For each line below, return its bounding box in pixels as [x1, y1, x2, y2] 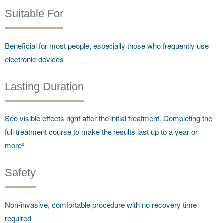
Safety [5, 166, 36, 179]
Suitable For [5, 7, 63, 20]
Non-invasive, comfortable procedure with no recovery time [5, 199, 197, 210]
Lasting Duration [5, 80, 84, 93]
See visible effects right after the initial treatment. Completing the [5, 112, 212, 123]
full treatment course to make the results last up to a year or [5, 126, 198, 137]
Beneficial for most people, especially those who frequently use [5, 40, 209, 51]
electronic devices [5, 53, 64, 64]
